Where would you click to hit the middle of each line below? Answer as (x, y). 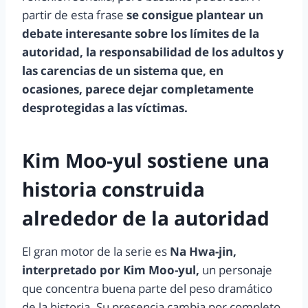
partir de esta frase (74, 15)
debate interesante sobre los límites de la (141, 34)
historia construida (113, 189)
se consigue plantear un (195, 15)
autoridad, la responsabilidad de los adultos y (153, 52)
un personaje (236, 270)
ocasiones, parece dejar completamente (138, 89)
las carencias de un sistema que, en (123, 71)
